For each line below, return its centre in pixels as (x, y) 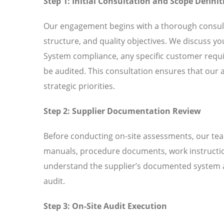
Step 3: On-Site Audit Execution (105, 206)
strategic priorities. (79, 86)
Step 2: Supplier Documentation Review (122, 111)
